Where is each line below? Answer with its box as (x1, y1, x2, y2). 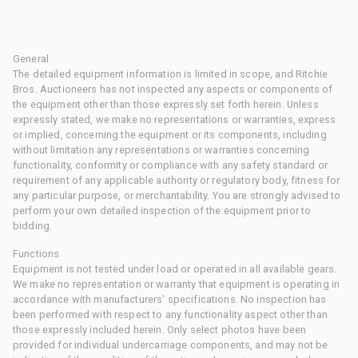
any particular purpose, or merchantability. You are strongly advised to (13, 189, 341, 201)
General (13, 52, 50, 65)
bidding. (13, 219, 53, 232)
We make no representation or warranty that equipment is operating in (13, 277, 340, 290)
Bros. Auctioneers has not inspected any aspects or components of (13, 82, 333, 95)
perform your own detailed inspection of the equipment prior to (13, 204, 312, 217)
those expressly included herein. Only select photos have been (13, 323, 307, 336)
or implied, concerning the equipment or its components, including (13, 128, 327, 141)
